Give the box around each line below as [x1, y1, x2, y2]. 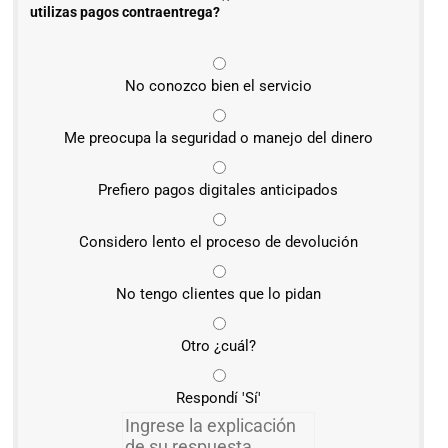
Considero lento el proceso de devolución [78, 232, 358, 251]
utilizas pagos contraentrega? [30, 3, 220, 20]
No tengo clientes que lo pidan [115, 284, 321, 303]
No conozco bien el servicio [124, 76, 312, 95]
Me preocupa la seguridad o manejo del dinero [63, 128, 373, 147]
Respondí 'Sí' [175, 388, 261, 407]
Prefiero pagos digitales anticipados [98, 180, 339, 199]
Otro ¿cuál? [180, 336, 256, 355]
